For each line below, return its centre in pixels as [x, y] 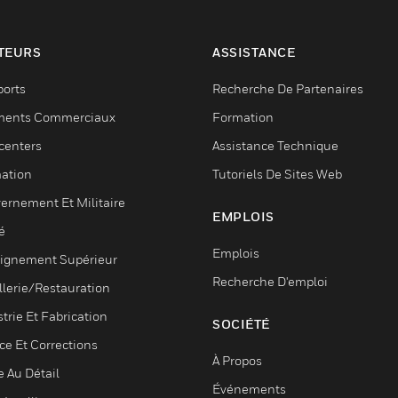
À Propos [237, 360]
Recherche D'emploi [270, 281]
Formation [243, 117]
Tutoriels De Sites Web [277, 174]
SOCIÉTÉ [241, 324]
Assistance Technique [275, 145]
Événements [249, 389]
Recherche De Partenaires [288, 88]
